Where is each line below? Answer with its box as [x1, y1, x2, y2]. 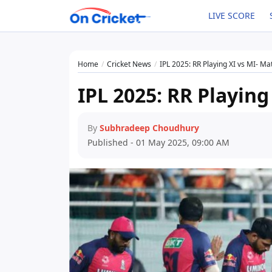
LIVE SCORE [208, 10, 255, 21]
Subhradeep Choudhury [100, 122, 199, 134]
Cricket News [107, 59, 151, 69]
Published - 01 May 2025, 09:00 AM [87, 137, 229, 148]
